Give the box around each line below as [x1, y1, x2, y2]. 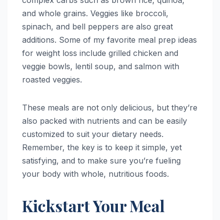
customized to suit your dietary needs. [22, 129, 164, 139]
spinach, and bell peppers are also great [22, 22, 173, 32]
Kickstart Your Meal [22, 195, 165, 217]
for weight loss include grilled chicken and [22, 48, 178, 58]
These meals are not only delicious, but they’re [22, 103, 197, 113]
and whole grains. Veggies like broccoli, [22, 8, 168, 19]
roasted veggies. [22, 75, 82, 85]
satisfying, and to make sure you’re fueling [22, 156, 181, 166]
